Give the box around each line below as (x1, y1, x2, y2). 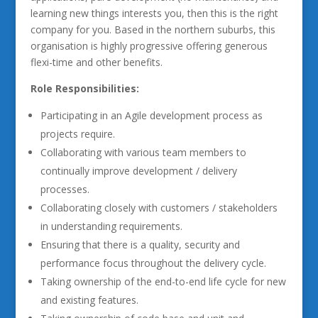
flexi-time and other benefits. (30, 55, 163, 69)
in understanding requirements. (40, 219, 182, 233)
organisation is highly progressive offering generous (30, 39, 268, 53)
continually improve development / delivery (40, 164, 237, 177)
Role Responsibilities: (30, 82, 139, 95)
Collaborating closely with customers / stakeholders (40, 201, 278, 214)
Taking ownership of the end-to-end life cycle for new (40, 275, 286, 288)
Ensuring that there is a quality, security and (40, 238, 240, 251)
